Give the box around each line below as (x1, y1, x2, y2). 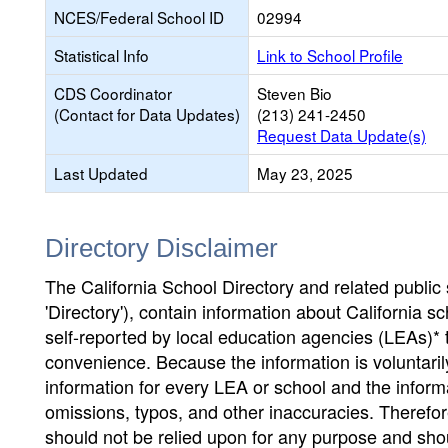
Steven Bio (257, 82, 332, 104)
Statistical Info (54, 44, 149, 66)
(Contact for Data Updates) (54, 103, 240, 125)
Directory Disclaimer (45, 233, 278, 263)
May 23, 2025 (257, 162, 353, 184)
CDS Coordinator (54, 82, 172, 104)
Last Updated (54, 162, 148, 184)
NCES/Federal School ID (54, 6, 224, 28)
